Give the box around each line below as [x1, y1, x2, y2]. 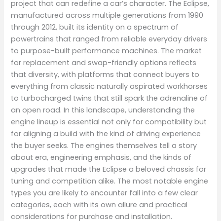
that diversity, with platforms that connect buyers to [11, 70, 200, 80]
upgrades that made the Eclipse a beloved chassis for [11, 164, 207, 175]
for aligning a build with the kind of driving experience [11, 129, 201, 139]
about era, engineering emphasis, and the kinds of [11, 152, 192, 163]
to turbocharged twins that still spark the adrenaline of [11, 93, 208, 104]
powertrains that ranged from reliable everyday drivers [11, 34, 208, 44]
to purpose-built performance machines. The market [11, 46, 202, 56]
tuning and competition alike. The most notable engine [11, 176, 209, 186]
